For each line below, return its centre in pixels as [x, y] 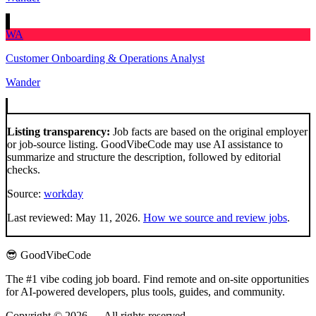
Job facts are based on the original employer [209, 132]
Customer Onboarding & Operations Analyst [105, 59]
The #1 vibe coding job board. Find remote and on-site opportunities [157, 279]
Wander [23, 83]
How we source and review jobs [215, 218]
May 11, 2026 [107, 218]
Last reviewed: [41, 218]
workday [63, 194]
